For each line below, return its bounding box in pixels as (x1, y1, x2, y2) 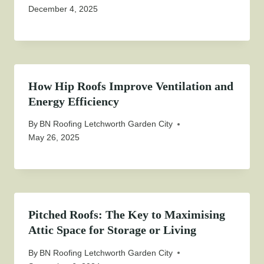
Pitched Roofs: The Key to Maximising (28, 208, 225, 222)
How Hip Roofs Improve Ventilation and (28, 79, 233, 93)
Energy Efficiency (28, 94, 119, 108)
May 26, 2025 (28, 133, 80, 143)
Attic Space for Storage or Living (28, 223, 196, 237)
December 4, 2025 (28, 4, 98, 14)
